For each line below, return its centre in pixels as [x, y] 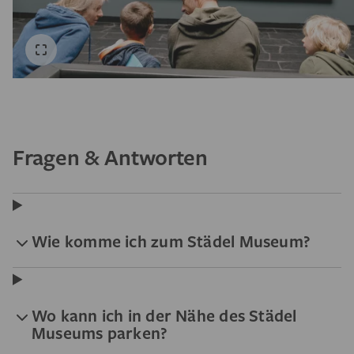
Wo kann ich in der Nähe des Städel [164, 315]
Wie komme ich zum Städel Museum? [171, 241]
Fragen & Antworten [110, 157]
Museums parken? [100, 333]
